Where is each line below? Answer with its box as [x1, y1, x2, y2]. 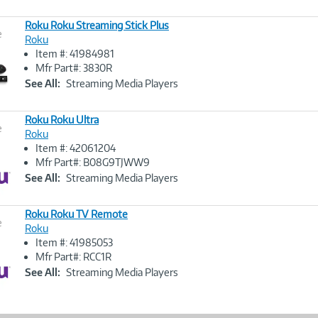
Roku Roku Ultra [25, 114, 99, 126]
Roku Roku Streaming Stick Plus [25, 19, 169, 31]
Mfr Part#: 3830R [35, 62, 112, 74]
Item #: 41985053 [35, 236, 113, 248]
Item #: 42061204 [35, 142, 116, 154]
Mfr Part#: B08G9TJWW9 [35, 156, 150, 168]
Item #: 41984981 [35, 48, 114, 60]
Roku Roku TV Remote [25, 208, 128, 220]
